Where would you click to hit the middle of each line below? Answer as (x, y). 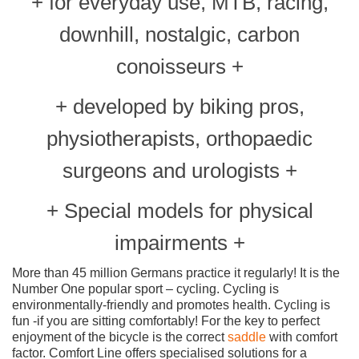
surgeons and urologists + (179, 170)
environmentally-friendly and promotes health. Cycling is (171, 305)
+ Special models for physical (179, 210)
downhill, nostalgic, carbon (179, 34)
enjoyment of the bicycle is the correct (120, 337)
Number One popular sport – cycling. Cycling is (145, 288)
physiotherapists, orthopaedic (179, 138)
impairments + (179, 242)
